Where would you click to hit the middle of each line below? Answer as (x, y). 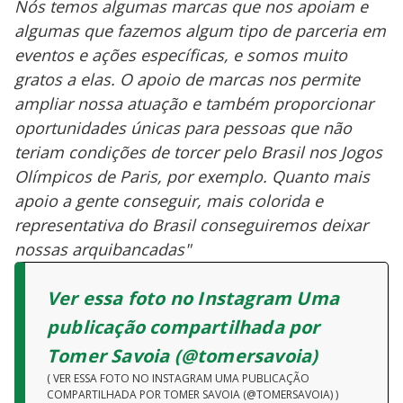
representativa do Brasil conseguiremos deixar (191, 224)
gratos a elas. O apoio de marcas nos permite (187, 79)
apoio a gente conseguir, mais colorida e (169, 200)
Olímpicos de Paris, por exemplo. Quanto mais (192, 176)
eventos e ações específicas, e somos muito (181, 54)
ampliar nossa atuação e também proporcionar (194, 103)
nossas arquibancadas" (103, 249)
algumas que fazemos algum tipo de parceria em (200, 30)
